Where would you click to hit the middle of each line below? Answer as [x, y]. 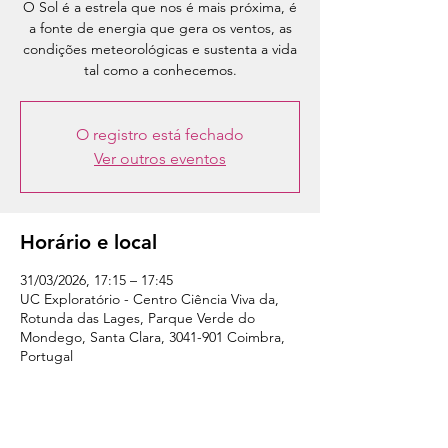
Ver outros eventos [160, 158]
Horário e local [88, 242]
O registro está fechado [160, 134]
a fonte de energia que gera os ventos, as [160, 28]
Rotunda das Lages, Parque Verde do [137, 318]
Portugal [46, 356]
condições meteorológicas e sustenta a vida [160, 49]
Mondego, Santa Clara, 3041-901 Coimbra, [152, 337]
